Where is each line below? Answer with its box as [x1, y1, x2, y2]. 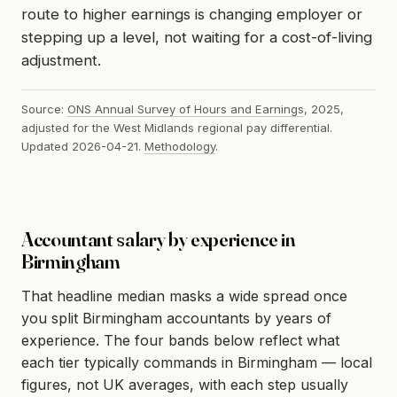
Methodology [144, 138, 215, 153]
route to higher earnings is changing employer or [21, 5, 362, 24]
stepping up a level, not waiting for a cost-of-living [21, 28, 372, 47]
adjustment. [21, 51, 101, 70]
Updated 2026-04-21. [21, 138, 144, 153]
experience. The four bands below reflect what [21, 331, 339, 349]
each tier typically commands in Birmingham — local [21, 353, 372, 371]
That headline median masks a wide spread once [21, 286, 347, 305]
